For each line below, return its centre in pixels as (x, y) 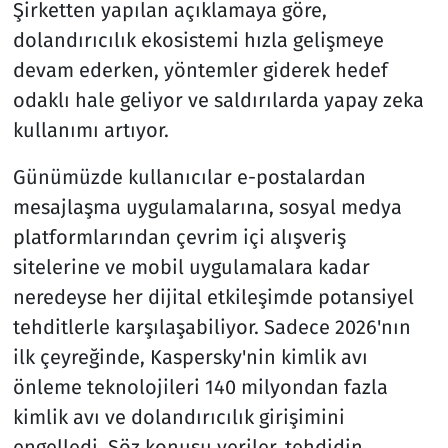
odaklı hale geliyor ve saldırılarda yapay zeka (218, 99)
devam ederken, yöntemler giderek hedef (200, 69)
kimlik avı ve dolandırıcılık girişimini (178, 416)
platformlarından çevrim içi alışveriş (179, 236)
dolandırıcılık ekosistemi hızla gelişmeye (198, 39)
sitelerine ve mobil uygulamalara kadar (191, 266)
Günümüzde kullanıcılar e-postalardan (189, 176)
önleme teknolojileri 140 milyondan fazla (200, 386)
